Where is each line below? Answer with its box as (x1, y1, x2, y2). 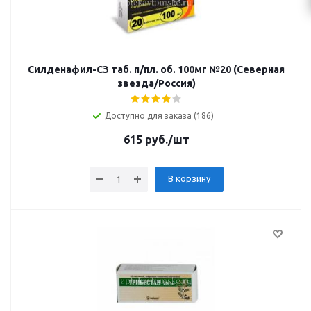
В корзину (167, 174, 210, 183)
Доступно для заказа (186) (104, 111, 214, 120)
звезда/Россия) (117, 78, 196, 89)
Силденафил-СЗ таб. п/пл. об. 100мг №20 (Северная (28, 64, 285, 75)
